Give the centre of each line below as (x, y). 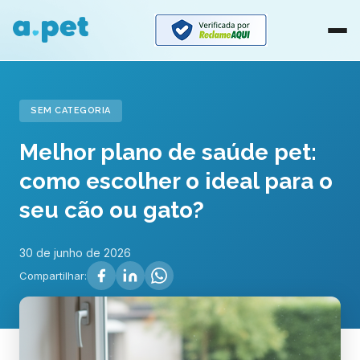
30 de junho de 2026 (75, 253)
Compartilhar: (53, 275)
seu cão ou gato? (112, 210)
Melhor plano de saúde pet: (168, 152)
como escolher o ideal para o (176, 181)
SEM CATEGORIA (71, 110)
